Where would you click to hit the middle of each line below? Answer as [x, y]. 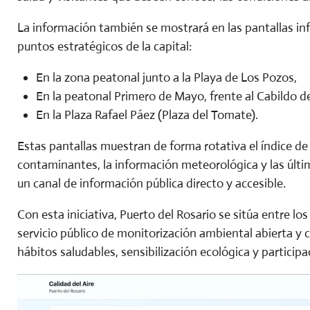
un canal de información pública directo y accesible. [152, 183]
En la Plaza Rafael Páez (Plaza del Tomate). [147, 115]
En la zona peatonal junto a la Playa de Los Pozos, [166, 77]
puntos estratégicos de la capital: [104, 46]
